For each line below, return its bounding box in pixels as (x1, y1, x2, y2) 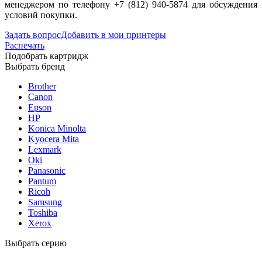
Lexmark (28, 144, 61, 154)
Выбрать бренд (5, 61, 65, 71)
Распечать (5, 40, 44, 50)
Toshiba (28, 207, 57, 218)
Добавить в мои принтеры (61, 29, 166, 40)
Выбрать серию (5, 237, 67, 248)
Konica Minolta (28, 123, 86, 133)
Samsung (28, 196, 62, 207)
